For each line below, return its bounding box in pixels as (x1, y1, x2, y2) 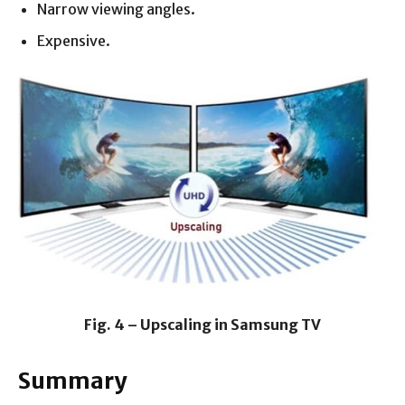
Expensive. (37, 31, 110, 50)
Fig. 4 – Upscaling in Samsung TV (84, 315, 321, 334)
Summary (18, 365, 127, 395)
